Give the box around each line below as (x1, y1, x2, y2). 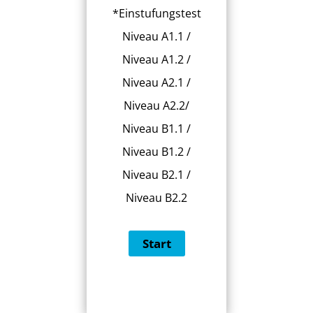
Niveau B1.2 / (122, 144, 191, 160)
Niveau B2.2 (126, 190, 187, 206)
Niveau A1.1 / (122, 29, 191, 45)
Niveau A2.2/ (124, 98, 189, 114)
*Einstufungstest (112, 6, 201, 22)
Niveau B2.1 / (122, 167, 191, 183)
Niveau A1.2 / (122, 52, 191, 68)
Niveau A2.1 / (122, 75, 191, 91)
